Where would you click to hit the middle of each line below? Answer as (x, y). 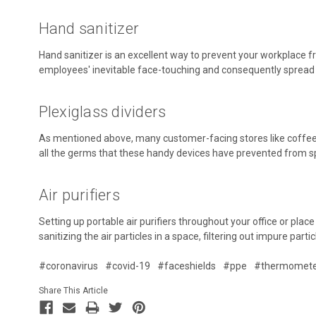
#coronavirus (68, 266)
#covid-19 (127, 266)
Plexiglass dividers (102, 111)
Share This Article (73, 290)
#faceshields (186, 266)
